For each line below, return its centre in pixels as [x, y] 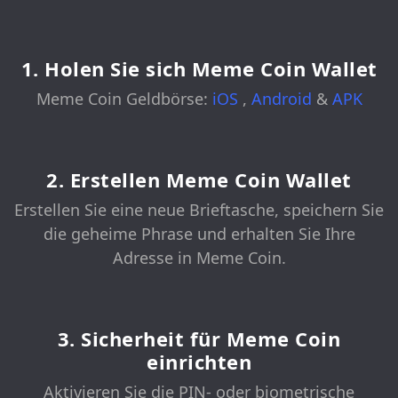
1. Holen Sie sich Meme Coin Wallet [199, 69]
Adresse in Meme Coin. [199, 258]
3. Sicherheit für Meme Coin [199, 339]
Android [283, 99]
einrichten [199, 362]
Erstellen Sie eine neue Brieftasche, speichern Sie [199, 210]
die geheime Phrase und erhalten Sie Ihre [199, 234]
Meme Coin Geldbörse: [124, 99]
